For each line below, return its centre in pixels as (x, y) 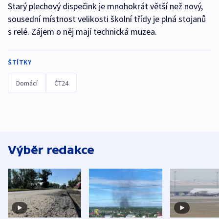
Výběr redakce (51, 150)
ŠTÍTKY (20, 62)
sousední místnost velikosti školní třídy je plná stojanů (107, 19)
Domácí (27, 83)
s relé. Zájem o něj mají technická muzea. (82, 32)
